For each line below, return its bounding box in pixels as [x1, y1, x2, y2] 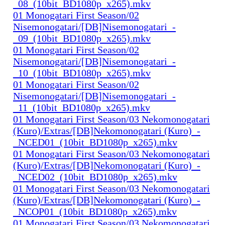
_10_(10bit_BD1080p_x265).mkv [13, 67, 151, 78]
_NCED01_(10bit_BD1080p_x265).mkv [13, 136, 177, 148]
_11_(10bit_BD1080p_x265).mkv [13, 101, 150, 113]
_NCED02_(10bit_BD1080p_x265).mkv [13, 171, 177, 182]
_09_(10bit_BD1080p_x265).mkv [13, 32, 151, 44]
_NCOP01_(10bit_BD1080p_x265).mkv [13, 205, 177, 217]
